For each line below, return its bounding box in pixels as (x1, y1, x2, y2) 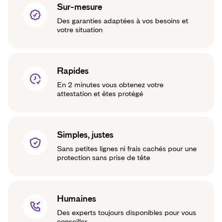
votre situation (57, 26, 103, 34)
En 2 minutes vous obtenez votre (57, 81, 164, 89)
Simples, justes (57, 130, 113, 140)
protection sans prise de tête (57, 154, 150, 162)
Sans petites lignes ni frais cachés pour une (57, 145, 197, 153)
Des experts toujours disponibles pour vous (57, 209, 196, 217)
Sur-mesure (57, 2, 102, 12)
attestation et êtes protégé (57, 90, 143, 98)
